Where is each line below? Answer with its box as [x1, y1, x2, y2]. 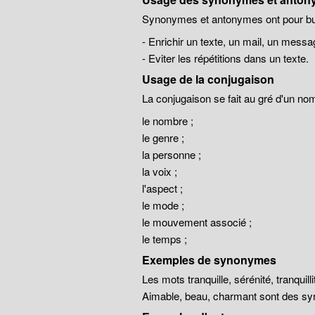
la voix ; [141, 164, 177, 179]
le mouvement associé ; [141, 214, 252, 229]
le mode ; [141, 198, 184, 212]
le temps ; [141, 231, 187, 246]
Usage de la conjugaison [141, 71, 274, 87]
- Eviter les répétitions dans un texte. [141, 51, 309, 65]
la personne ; [141, 147, 201, 162]
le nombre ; [141, 113, 193, 128]
